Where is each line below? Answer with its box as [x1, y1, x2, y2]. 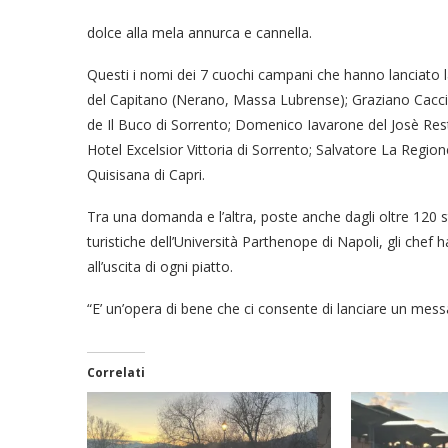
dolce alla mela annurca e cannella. [87, 22, 312, 42]
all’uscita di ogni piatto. [87, 256, 233, 276]
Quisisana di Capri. [87, 164, 205, 184]
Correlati [87, 363, 145, 381]
